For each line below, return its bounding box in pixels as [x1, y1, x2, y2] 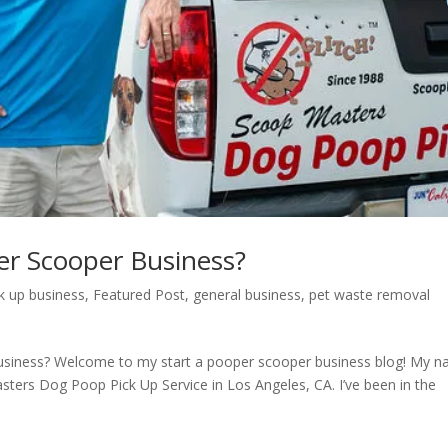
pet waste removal [309, 285, 431, 305]
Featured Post [93, 285, 186, 305]
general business [193, 285, 302, 305]
